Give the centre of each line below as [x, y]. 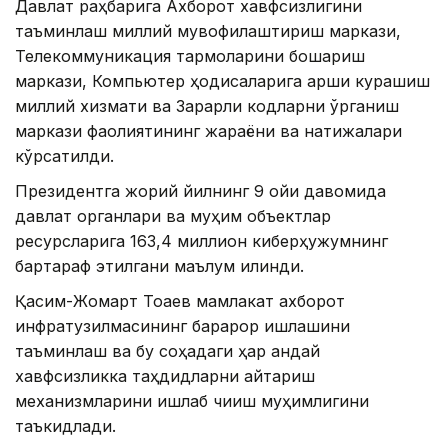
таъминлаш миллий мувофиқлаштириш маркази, [208, 30]
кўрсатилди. [64, 155]
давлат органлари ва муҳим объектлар [173, 215]
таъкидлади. [65, 425]
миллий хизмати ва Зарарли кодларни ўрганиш [207, 105]
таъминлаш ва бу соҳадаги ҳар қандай [167, 350]
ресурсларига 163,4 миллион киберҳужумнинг [201, 240]
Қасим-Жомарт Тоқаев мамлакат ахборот [180, 300]
